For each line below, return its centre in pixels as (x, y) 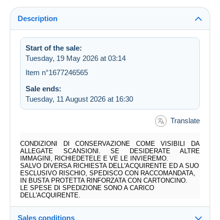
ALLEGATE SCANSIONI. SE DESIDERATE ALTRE (110, 151)
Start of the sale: (54, 48)
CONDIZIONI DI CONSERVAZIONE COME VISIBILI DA (110, 144)
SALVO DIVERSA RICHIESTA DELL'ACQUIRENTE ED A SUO (110, 166)
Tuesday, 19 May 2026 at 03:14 (76, 58)
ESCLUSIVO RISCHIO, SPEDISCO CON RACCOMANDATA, (108, 173)
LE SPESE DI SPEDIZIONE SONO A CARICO (87, 188)
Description (38, 18)
